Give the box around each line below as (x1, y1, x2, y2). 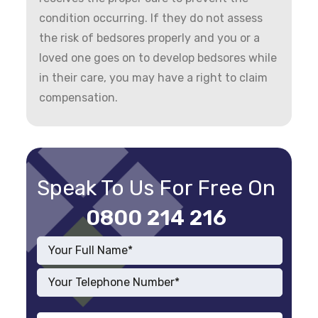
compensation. (39, 90, 119, 104)
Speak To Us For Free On (37, 175, 275, 201)
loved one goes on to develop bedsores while (39, 50, 278, 65)
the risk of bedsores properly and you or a (39, 31, 261, 45)
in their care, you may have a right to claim (39, 70, 268, 84)
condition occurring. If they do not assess (39, 11, 263, 25)
